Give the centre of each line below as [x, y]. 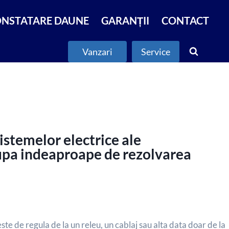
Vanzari [97, 52]
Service [156, 52]
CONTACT [185, 20]
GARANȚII [125, 20]
